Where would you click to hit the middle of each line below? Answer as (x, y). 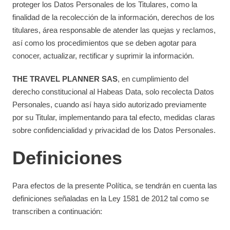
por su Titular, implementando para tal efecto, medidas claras (114, 117)
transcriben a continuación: (57, 211)
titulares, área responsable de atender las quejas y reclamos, (114, 30)
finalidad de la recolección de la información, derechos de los (114, 17)
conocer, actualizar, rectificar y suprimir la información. (103, 56)
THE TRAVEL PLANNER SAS (65, 79)
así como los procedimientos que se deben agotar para (104, 43)
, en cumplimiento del (153, 79)
